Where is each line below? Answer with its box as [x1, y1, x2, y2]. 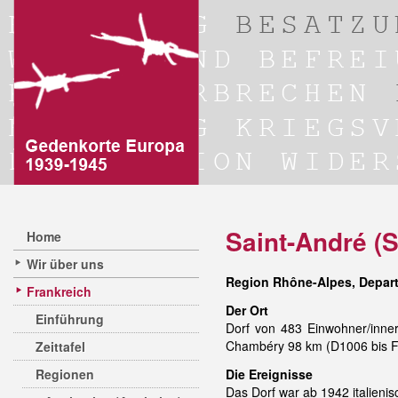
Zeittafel [36, 338, 85, 355]
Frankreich [27, 283, 92, 300]
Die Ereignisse [226, 365, 313, 383]
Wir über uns [27, 255, 104, 273]
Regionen [36, 365, 94, 383]
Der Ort [226, 301, 268, 319]
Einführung [36, 310, 104, 328]
